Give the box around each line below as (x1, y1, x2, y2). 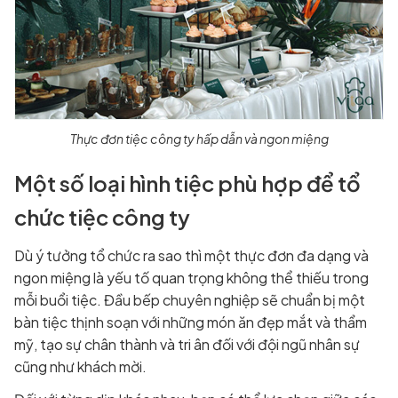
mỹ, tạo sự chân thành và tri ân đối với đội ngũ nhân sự (14, 335, 360, 354)
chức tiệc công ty (14, 203, 190, 231)
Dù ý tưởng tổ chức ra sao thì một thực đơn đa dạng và (14, 246, 369, 266)
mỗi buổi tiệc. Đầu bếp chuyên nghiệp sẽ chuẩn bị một (14, 291, 365, 310)
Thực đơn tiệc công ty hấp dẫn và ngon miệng (69, 131, 329, 147)
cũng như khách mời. (14, 357, 147, 377)
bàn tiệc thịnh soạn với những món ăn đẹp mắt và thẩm (14, 313, 367, 332)
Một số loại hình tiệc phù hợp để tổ (14, 170, 361, 197)
